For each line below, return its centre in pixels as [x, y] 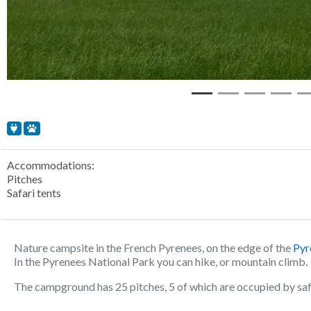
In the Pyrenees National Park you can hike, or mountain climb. [161, 262]
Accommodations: [51, 165]
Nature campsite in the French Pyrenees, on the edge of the [153, 248]
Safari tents [34, 193]
